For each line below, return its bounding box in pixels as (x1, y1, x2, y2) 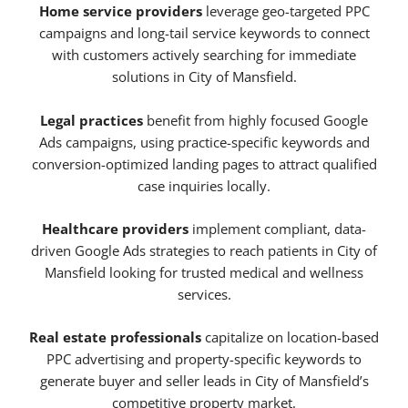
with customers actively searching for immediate (52, 46, 356, 65)
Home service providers (38, 2, 202, 21)
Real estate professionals (29, 328, 201, 347)
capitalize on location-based (201, 328, 379, 347)
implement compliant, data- (189, 219, 366, 239)
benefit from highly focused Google (143, 110, 368, 129)
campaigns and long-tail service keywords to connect (38, 24, 370, 43)
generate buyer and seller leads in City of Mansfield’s (39, 372, 369, 391)
